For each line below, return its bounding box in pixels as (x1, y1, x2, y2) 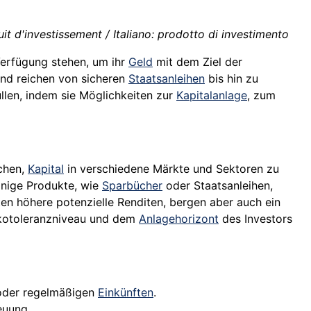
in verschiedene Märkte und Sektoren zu (64, 162, 279, 176)
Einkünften (98, 285, 153, 300)
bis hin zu (205, 72, 258, 86)
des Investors (219, 212, 292, 226)
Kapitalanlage (176, 88, 247, 103)
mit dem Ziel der (153, 55, 242, 69)
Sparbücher (102, 178, 162, 193)
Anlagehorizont (139, 212, 219, 226)
